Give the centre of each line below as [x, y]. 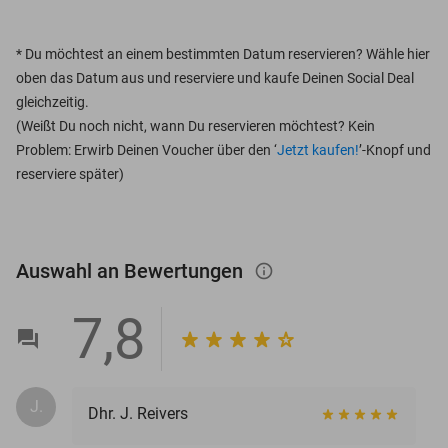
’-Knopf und [395, 149]
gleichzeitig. [52, 101]
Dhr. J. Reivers [138, 413]
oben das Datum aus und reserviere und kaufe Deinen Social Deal [215, 77]
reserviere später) [70, 173]
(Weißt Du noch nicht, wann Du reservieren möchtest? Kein [195, 125]
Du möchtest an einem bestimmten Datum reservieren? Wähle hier [227, 53]
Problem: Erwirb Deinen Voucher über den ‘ [146, 149]
